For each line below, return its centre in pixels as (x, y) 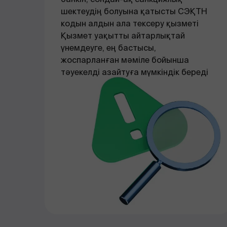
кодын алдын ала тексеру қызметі (130, 24)
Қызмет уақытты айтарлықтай (123, 36)
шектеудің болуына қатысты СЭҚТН (134, 11)
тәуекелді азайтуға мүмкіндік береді (135, 72)
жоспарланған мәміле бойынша (125, 60)
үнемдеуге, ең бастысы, (108, 48)
